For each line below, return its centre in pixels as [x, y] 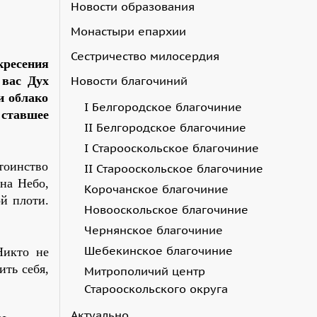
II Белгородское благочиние [165, 127]
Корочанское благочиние [156, 189]
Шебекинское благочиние [158, 250]
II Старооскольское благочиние [173, 168]
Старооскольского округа [156, 288]
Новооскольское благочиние [166, 209]
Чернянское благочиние [153, 230]
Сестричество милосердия [145, 56]
